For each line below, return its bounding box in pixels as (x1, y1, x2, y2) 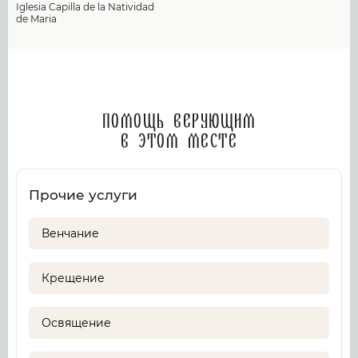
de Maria (16, 13, 57, 25)
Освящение (42, 316, 111, 330)
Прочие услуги (29, 187, 137, 203)
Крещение (42, 271, 105, 285)
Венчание (42, 226, 99, 241)
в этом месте (121, 130, 237, 154)
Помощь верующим (101, 110, 257, 134)
